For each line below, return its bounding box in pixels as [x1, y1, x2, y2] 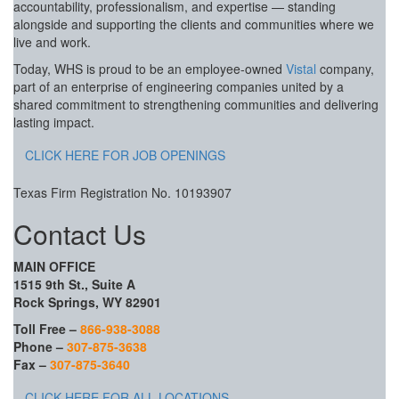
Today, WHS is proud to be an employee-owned [13, 60, 286, 77]
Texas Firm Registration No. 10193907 [13, 183, 232, 201]
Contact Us [13, 215, 146, 253]
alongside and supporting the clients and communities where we [13, 15, 374, 33]
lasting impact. [13, 113, 94, 131]
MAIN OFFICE [13, 257, 95, 275]
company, [316, 60, 374, 77]
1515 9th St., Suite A [13, 275, 135, 293]
